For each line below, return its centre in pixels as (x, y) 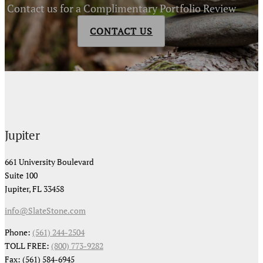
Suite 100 (21, 175)
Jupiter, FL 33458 (34, 188)
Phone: (18, 232)
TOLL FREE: (28, 245)
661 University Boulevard (49, 161)
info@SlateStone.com (45, 210)
